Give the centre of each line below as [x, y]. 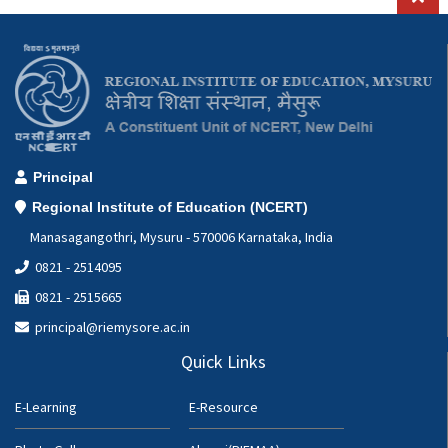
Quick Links [223, 362]
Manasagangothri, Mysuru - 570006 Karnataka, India [174, 237]
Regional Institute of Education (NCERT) [169, 207]
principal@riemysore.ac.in [109, 327]
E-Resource [223, 407]
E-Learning [46, 407]
